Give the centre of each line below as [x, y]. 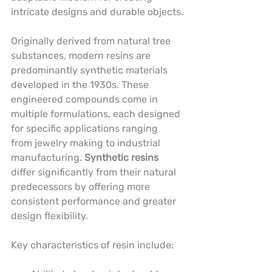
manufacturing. [48, 158]
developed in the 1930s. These [81, 85]
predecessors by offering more [82, 187]
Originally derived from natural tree [92, 41]
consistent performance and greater [95, 202]
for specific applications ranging [86, 129]
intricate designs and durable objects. [97, 12]
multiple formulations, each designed [97, 114]
